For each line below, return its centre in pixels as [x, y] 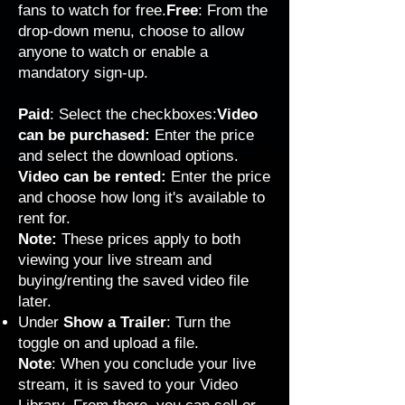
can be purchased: [86, 135]
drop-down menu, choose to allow [131, 31]
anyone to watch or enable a [113, 52]
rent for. [44, 218]
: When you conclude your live [154, 364]
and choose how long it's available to [141, 198]
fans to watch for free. [92, 10]
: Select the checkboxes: [133, 114]
